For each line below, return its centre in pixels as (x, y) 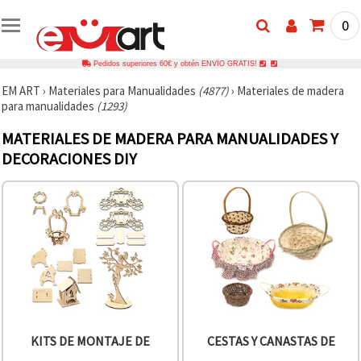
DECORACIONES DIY (69, 158)
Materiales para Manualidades (123, 90)
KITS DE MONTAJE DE (90, 341)
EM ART (21, 90)
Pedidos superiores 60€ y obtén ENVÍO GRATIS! (175, 63)
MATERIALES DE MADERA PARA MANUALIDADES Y (170, 138)
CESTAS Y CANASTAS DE (271, 341)
